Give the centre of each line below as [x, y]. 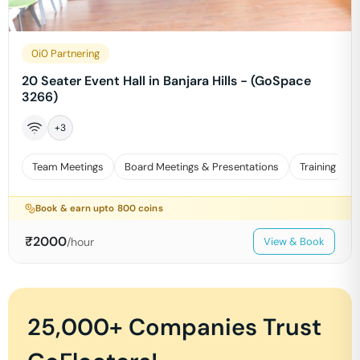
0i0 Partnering [65, 53]
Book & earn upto [76, 209]
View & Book [294, 241]
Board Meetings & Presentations [202, 167]
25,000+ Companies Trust [174, 327]
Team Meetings [68, 167]
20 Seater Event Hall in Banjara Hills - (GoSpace [166, 81]
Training [318, 167]
